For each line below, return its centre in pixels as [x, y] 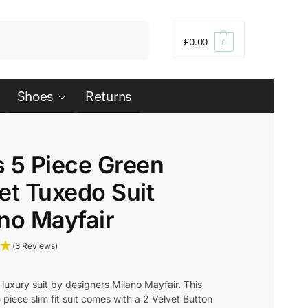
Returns [109, 96]
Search [131, 26]
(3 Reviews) [35, 245]
